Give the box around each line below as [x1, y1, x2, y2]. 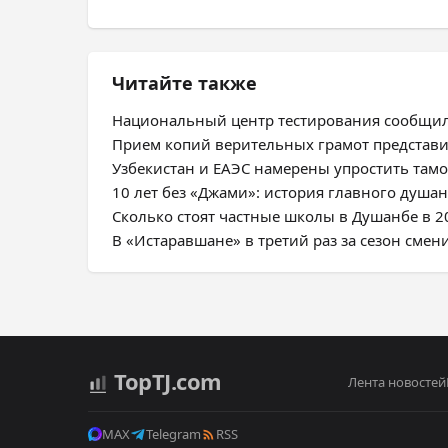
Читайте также [112, 71, 257, 95]
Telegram [146, 425, 201, 443]
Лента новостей [347, 372, 446, 391]
